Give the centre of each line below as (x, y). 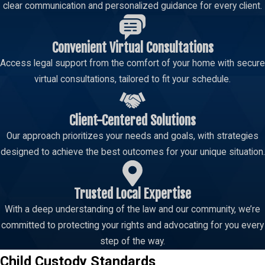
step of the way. (132, 242)
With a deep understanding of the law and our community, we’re (132, 210)
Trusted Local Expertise (132, 194)
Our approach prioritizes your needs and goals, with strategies (132, 136)
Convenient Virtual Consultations (132, 47)
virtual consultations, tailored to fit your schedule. (132, 79)
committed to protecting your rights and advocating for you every (132, 226)
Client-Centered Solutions (132, 121)
